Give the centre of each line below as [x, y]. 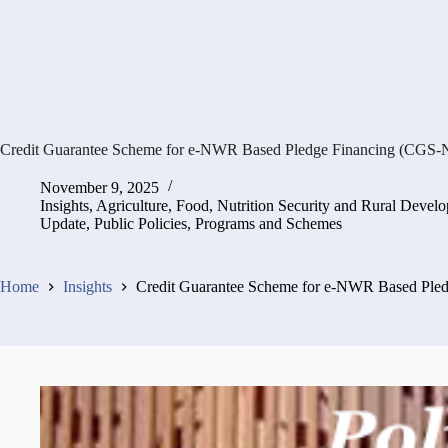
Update [63, 223]
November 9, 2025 [99, 187]
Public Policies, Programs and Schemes [218, 223]
